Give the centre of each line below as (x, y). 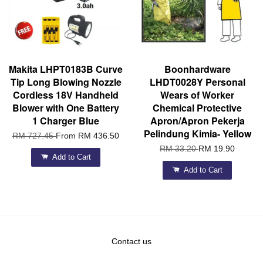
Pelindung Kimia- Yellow (197, 134)
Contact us (131, 242)
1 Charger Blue (66, 121)
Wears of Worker (197, 95)
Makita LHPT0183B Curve (66, 69)
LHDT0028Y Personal (197, 82)
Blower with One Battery (66, 108)
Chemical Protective (197, 108)
